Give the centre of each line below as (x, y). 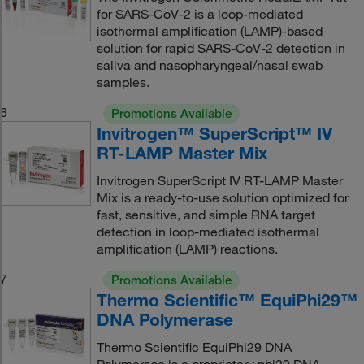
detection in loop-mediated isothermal (208, 232)
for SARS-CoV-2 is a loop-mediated (199, 14)
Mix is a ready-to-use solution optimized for (222, 197)
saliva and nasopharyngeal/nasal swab (209, 65)
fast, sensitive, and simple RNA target (206, 214)
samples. (123, 82)
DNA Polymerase (165, 319)
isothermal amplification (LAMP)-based (209, 31)
